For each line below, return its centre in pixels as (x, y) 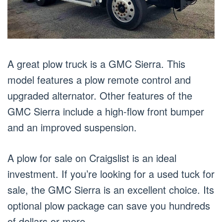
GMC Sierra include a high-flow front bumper (106, 111)
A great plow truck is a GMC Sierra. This (96, 63)
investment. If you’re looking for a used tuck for (111, 173)
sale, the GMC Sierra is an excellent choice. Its (111, 189)
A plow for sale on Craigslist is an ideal (92, 158)
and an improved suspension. (72, 127)
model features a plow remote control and (99, 79)
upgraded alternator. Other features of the (100, 95)
